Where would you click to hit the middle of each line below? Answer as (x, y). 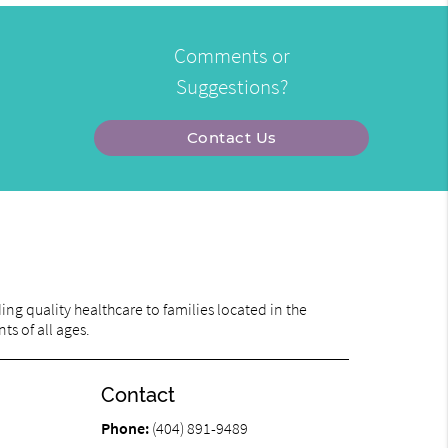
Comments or (231, 56)
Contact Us (231, 138)
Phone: (126, 428)
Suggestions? (231, 87)
